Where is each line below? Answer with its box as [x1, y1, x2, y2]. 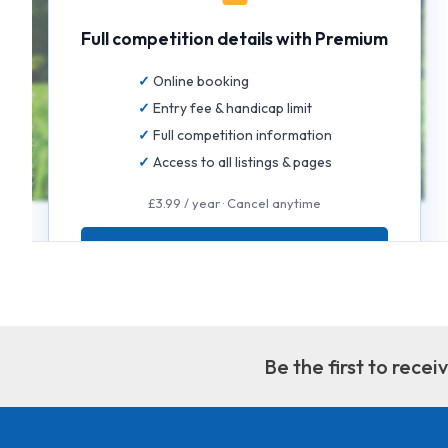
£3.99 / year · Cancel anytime [148, 195, 321, 211]
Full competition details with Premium [81, 27, 388, 50]
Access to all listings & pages [152, 153, 332, 171]
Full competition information [152, 126, 332, 144]
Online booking [152, 72, 249, 90]
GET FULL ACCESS [157, 237, 312, 258]
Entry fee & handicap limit [152, 99, 312, 117]
